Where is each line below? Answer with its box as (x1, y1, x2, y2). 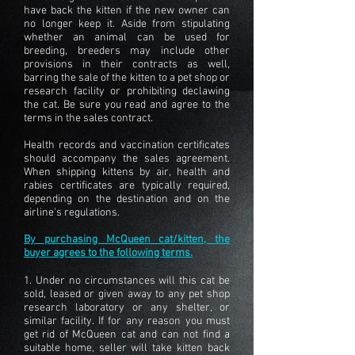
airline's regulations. (24, 206, 122, 219)
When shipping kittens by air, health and (24, 166, 230, 179)
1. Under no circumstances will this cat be (24, 274, 230, 288)
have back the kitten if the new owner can (24, 4, 230, 17)
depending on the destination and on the (24, 193, 230, 206)
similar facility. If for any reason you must (24, 315, 230, 328)
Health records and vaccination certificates (24, 139, 230, 152)
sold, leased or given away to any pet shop (24, 288, 230, 301)
